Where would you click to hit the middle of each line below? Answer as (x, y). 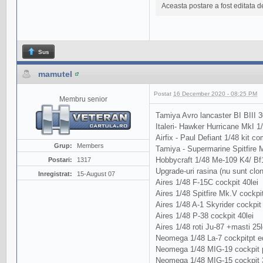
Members (90, 146)
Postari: (60, 160)
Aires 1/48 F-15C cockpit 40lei (207, 183)
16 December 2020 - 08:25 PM (215, 94)
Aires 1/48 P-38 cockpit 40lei (205, 216)
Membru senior (83, 99)
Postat (163, 94)
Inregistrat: (55, 174)
